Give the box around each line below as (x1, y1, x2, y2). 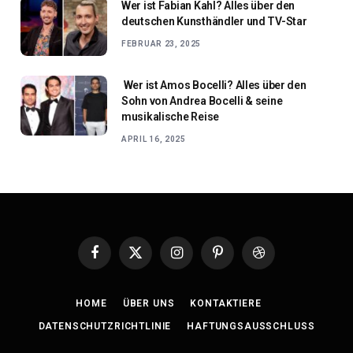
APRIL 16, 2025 (121, 135, 186, 144)
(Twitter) (134, 268, 173, 281)
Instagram (175, 253, 221, 266)
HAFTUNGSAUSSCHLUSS (187, 321, 315, 333)
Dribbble (257, 253, 297, 266)
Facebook (93, 253, 140, 266)
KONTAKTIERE (190, 298, 262, 310)
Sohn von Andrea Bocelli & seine (121, 95, 283, 108)
